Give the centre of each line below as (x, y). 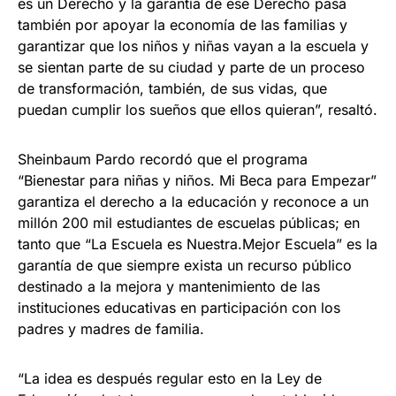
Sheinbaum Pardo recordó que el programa (163, 160)
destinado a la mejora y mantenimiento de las (169, 287)
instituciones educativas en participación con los (179, 308)
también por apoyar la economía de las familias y (183, 25)
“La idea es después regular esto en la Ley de (170, 379)
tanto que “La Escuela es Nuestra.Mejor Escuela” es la (198, 244)
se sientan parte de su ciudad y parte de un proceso (191, 68)
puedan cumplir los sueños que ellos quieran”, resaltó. (198, 110)
